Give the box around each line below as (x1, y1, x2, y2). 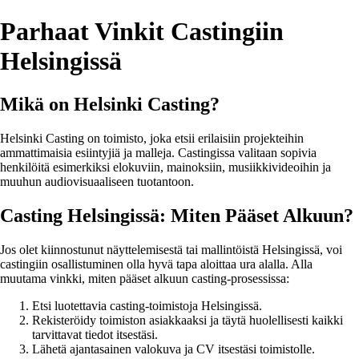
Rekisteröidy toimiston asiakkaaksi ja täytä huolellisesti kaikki (32, 313, 343, 327)
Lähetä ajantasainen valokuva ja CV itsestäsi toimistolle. (32, 341, 315, 356)
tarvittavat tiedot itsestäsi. (32, 327, 158, 341)
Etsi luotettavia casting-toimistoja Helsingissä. (32, 298, 262, 313)
